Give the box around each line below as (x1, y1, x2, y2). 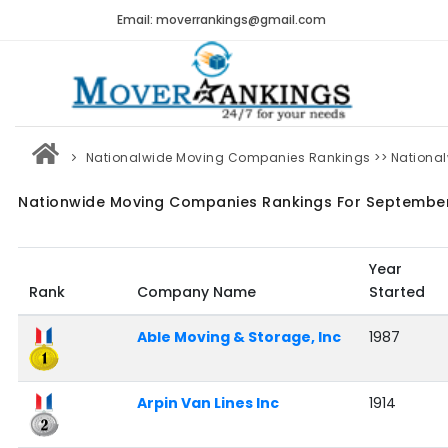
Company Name (136, 282, 256, 303)
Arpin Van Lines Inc (136, 393, 279, 414)
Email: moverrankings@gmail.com (117, 11, 326, 28)
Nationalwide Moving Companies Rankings (85, 148, 371, 166)
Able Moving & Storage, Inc (136, 327, 341, 348)
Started (368, 282, 425, 303)
